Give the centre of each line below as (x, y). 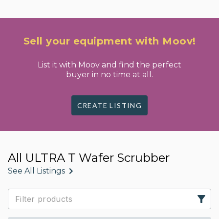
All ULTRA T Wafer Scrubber (89, 158)
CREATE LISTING (109, 105)
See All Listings (36, 171)
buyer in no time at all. (109, 75)
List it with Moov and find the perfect (109, 65)
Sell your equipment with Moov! (109, 41)
